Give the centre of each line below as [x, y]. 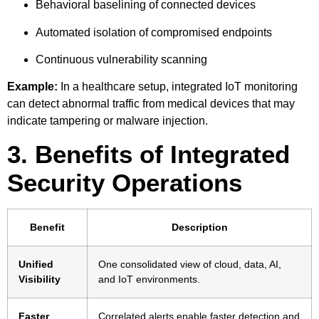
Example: [32, 87]
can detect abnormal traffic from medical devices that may [151, 104]
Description [199, 227]
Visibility [40, 279]
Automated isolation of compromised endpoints [154, 32]
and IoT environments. [149, 279]
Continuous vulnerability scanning [121, 59]
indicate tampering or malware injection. [108, 121]
